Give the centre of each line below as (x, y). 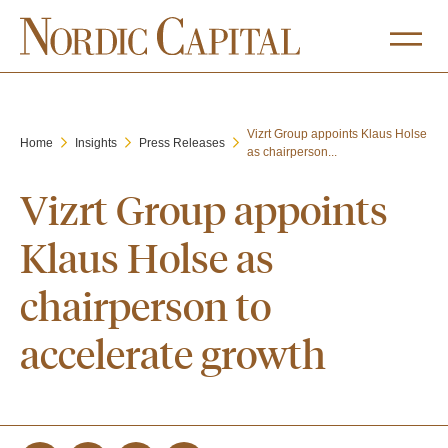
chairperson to (145, 305)
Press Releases (182, 143)
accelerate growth (173, 353)
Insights (96, 143)
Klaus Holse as (147, 257)
